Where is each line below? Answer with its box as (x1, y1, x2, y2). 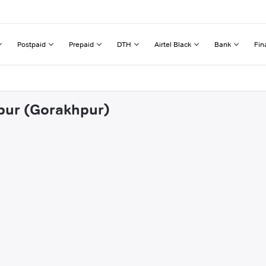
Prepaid (69, 39, 94, 49)
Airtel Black (154, 39, 191, 49)
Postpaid (17, 39, 46, 49)
